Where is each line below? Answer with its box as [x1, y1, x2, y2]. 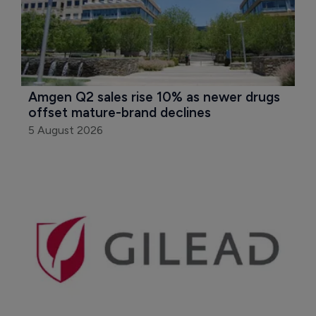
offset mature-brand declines [28, 104, 211, 121]
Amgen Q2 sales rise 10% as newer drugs [28, 88, 284, 105]
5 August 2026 [28, 123, 103, 137]
